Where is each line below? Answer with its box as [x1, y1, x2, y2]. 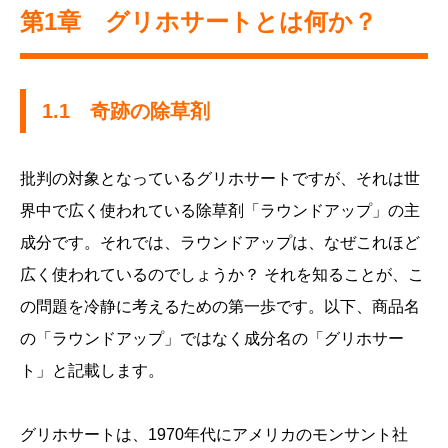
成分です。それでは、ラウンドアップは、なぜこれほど [20, 234, 420, 252]
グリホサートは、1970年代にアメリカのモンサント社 [20, 426, 408, 444]
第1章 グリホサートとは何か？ [20, 8, 377, 36]
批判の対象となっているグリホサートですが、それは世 [20, 170, 420, 188]
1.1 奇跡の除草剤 [42, 100, 210, 123]
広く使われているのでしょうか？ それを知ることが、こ [20, 266, 424, 284]
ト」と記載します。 [20, 362, 164, 380]
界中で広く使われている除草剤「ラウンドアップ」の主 [20, 202, 420, 220]
